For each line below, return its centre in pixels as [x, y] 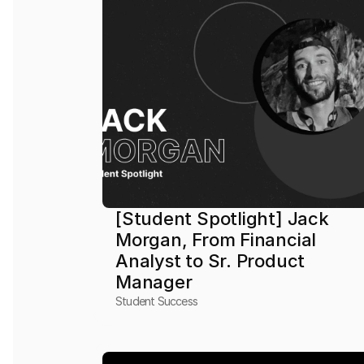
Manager [154, 282]
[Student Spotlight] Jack [222, 219]
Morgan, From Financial [216, 240]
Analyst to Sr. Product [210, 261]
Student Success [157, 301]
